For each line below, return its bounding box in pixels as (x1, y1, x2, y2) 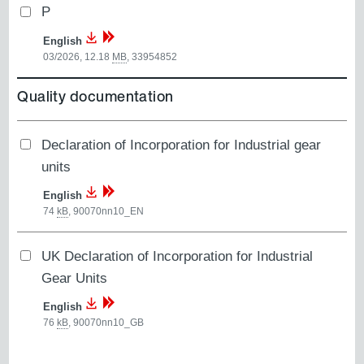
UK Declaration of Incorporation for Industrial (41, 247, 314, 264)
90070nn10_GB (73, 317, 145, 329)
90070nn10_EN (73, 205, 145, 217)
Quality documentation (17, 84, 174, 106)
